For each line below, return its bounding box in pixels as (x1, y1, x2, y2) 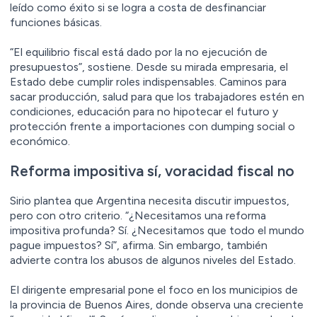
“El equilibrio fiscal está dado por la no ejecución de (10, 45, 267, 59)
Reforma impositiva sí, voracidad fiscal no (10, 161, 294, 180)
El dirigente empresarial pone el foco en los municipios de (10, 282, 298, 296)
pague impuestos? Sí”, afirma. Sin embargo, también (10, 238, 267, 252)
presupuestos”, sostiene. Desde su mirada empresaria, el (10, 59, 288, 74)
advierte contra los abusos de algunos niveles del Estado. (10, 253, 296, 267)
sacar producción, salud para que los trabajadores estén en (10, 89, 304, 103)
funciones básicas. (10, 15, 102, 29)
